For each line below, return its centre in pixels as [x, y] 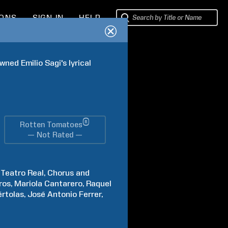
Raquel [99, 183]
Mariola [28, 183]
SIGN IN [48, 18]
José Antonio [52, 194]
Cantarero [64, 183]
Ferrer [90, 194]
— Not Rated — [55, 135]
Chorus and [69, 173]
